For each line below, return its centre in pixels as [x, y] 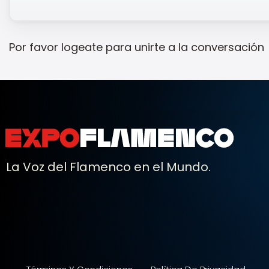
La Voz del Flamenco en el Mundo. [108, 167]
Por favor [35, 47]
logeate [82, 47]
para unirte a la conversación [183, 47]
